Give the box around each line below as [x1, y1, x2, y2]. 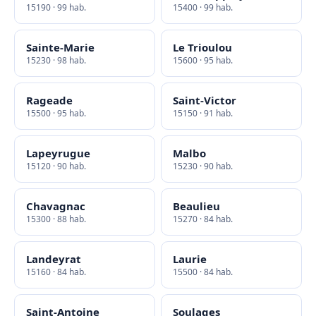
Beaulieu [173, 199, 220, 213]
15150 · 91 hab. [173, 107, 233, 119]
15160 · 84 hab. [26, 266, 86, 278]
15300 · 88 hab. [26, 213, 86, 225]
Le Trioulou [173, 40, 232, 54]
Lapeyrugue [26, 146, 90, 160]
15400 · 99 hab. [173, 1, 233, 13]
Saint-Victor [173, 93, 236, 107]
